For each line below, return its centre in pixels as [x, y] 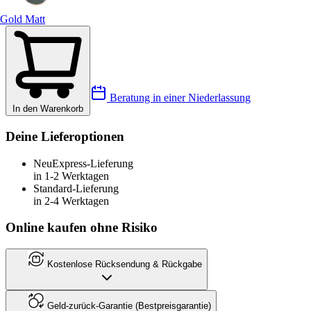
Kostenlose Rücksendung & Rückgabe [123, 264]
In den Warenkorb [48, 109]
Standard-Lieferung [76, 188]
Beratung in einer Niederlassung [179, 98]
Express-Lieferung [93, 163]
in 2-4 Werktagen [71, 201]
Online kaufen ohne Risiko [82, 228]
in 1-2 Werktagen [71, 176]
